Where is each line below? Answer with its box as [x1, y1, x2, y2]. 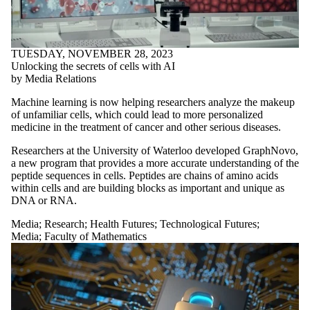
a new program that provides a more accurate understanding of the [11, 157, 299, 170]
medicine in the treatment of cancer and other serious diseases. [11, 121, 286, 134]
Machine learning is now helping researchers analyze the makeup [11, 96, 295, 109]
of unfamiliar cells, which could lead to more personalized [11, 109, 263, 121]
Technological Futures [160, 218, 257, 230]
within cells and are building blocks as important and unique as [11, 182, 284, 194]
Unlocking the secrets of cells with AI [11, 60, 175, 73]
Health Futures [90, 218, 154, 230]
